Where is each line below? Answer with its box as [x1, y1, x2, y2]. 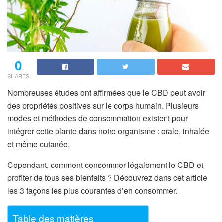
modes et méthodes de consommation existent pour [7, 112, 188, 124]
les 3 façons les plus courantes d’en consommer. [7, 184, 177, 196]
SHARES [7, 71, 29, 80]
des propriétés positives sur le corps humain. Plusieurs [7, 99, 199, 111]
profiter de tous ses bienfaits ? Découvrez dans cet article [7, 171, 207, 183]
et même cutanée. [7, 138, 70, 150]
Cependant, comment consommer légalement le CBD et [7, 159, 203, 170]
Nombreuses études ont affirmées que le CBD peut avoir [7, 86, 205, 98]
